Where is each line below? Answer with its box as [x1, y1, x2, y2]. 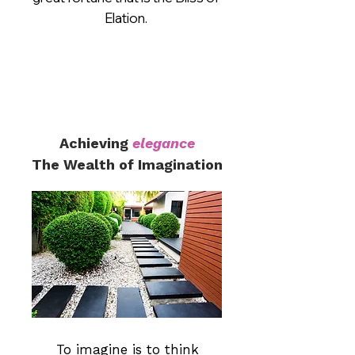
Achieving [59, 135, 132, 151]
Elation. [105, 10, 147, 26]
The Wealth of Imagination [31, 156, 223, 173]
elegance [132, 135, 195, 151]
